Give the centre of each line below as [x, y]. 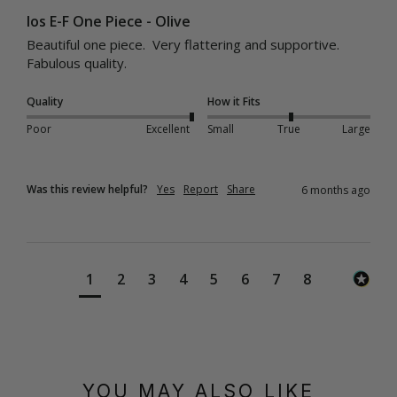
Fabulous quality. [77, 62]
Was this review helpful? [87, 189]
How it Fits [234, 101]
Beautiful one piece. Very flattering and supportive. [183, 44]
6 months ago [336, 190]
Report [201, 189]
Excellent [167, 129]
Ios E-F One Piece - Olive [109, 21]
